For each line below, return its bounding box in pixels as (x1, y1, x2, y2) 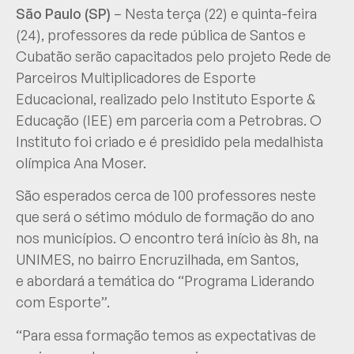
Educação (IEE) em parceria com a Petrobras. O (16, 111, 322, 130)
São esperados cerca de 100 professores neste (16, 186, 316, 205)
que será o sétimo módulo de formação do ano (16, 208, 314, 226)
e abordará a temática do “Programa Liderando (16, 272, 314, 290)
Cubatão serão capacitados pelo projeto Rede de (16, 47, 331, 66)
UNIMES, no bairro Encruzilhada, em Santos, (16, 250, 299, 269)
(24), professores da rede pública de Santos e (16, 26, 306, 44)
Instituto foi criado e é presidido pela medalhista (16, 133, 323, 151)
